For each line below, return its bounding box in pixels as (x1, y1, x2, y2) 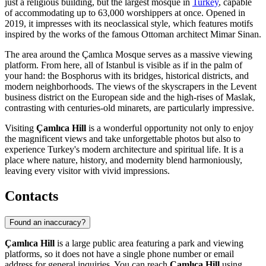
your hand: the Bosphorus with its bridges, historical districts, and (5, 71, 249, 81)
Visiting (5, 123, 36, 134)
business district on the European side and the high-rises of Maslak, (5, 92, 255, 103)
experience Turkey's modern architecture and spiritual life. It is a (5, 144, 243, 155)
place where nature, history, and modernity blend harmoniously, (5, 155, 242, 166)
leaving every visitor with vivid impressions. (5, 166, 170, 176)
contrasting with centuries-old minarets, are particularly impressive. (5, 103, 254, 113)
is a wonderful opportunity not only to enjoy (86, 123, 254, 134)
